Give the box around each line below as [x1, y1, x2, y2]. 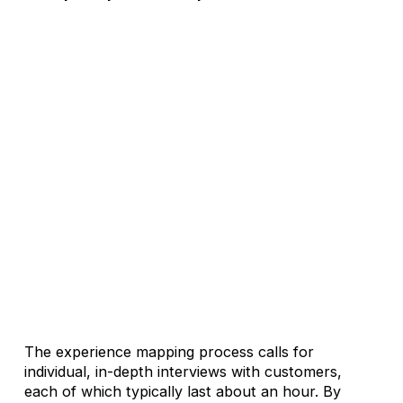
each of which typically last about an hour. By [23, 382, 341, 401]
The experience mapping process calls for [23, 343, 314, 362]
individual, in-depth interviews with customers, [23, 363, 342, 381]
